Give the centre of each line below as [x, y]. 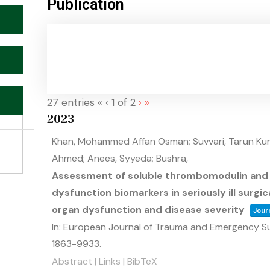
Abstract [72, 261]
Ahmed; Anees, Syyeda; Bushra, [120, 158]
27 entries [71, 102]
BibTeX [142, 261]
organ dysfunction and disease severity [148, 209]
